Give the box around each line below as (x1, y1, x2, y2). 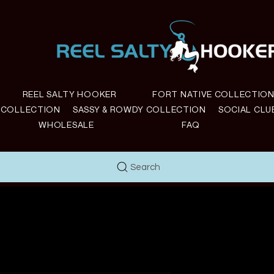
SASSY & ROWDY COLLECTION (72, 104, 206, 114)
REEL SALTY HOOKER (22, 89, 117, 99)
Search (130, 162, 160, 172)
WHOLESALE (39, 119, 94, 130)
